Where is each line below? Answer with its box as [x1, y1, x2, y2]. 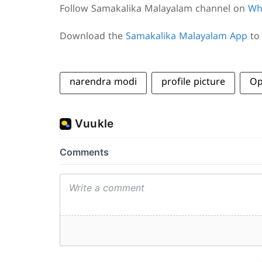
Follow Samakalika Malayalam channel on [60, 4, 248, 15]
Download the [60, 31, 126, 43]
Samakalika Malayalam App [126, 31, 247, 43]
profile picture [161, 77, 225, 88]
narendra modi [70, 77, 137, 88]
